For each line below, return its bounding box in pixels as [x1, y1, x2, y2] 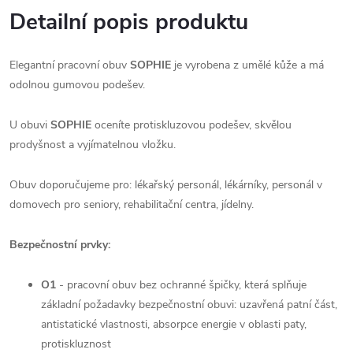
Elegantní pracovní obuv [9, 57, 127, 72]
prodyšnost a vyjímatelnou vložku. [9, 136, 176, 152]
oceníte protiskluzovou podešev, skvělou [91, 117, 292, 132]
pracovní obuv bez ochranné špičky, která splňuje [67, 277, 307, 292]
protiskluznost [41, 336, 111, 351]
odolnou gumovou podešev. [9, 76, 145, 92]
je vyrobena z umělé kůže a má [174, 57, 324, 72]
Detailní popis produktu [9, 6, 248, 37]
